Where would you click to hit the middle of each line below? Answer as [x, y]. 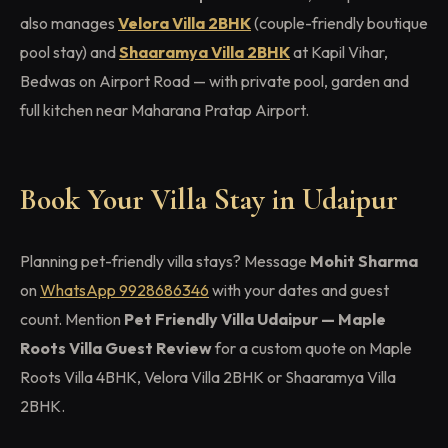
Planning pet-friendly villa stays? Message [165, 260]
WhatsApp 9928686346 [124, 289]
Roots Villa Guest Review [116, 347]
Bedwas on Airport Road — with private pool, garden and [214, 80]
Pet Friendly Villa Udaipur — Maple [255, 318]
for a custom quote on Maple [312, 347]
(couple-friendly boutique [339, 22]
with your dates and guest [299, 289]
